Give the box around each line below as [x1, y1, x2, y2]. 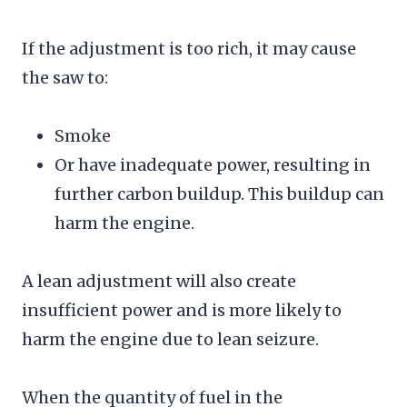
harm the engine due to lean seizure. [22, 328, 319, 350]
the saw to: [22, 66, 108, 88]
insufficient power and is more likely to [22, 299, 342, 321]
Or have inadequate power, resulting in [55, 154, 371, 175]
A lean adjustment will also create [22, 270, 296, 292]
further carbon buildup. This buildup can [55, 183, 384, 204]
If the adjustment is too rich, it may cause [22, 37, 356, 59]
